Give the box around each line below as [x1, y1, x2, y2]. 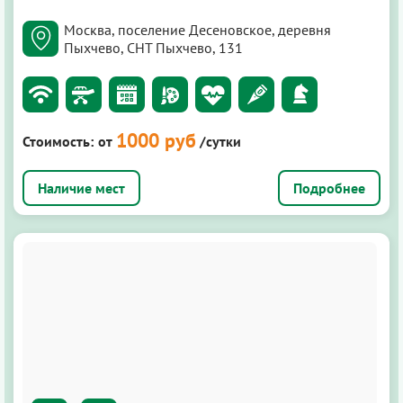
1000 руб [116, 127, 196, 153]
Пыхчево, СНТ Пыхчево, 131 [64, 38, 243, 57]
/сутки [200, 131, 241, 150]
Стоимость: [22, 131, 94, 150]
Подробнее [293, 178, 365, 197]
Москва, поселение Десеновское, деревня [64, 20, 331, 39]
